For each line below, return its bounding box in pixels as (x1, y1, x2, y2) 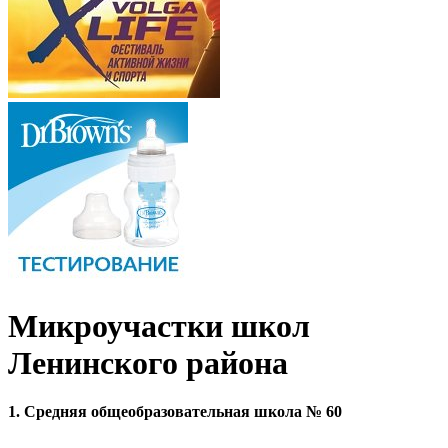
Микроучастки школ (8, 307, 310, 344)
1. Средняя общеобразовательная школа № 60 (8, 403, 346, 421)
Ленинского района (8, 344, 288, 381)
